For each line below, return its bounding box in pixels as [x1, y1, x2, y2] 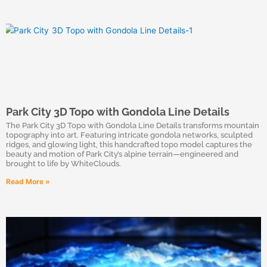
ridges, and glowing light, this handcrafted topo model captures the [6, 140, 252, 149]
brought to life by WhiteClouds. [6, 159, 121, 168]
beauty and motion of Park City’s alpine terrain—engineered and [6, 150, 238, 159]
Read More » [6, 177, 50, 186]
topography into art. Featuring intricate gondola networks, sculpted [6, 131, 253, 139]
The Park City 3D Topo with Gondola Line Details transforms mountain [6, 121, 259, 130]
